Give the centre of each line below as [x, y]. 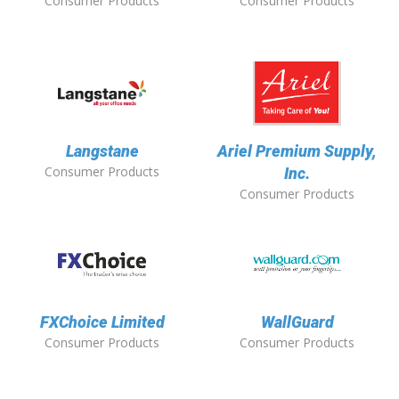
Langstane [102, 151]
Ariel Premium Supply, [297, 151]
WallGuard [297, 322]
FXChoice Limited [102, 322]
